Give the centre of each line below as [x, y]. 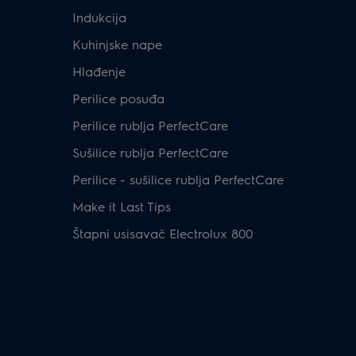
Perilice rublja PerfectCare [150, 125]
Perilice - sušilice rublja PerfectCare [178, 179]
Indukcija [99, 17]
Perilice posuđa [118, 98]
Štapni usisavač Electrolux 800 [163, 233]
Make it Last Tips [122, 206]
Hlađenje [99, 71]
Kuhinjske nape [117, 44]
